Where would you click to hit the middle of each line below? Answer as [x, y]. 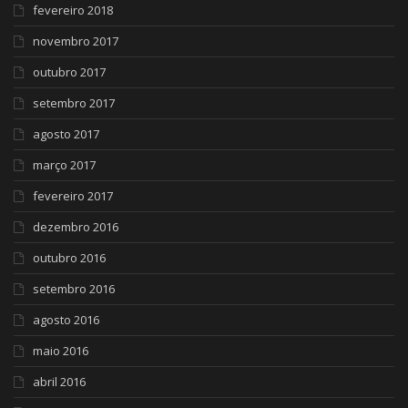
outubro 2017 [69, 72]
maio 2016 [61, 351]
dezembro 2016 [76, 227]
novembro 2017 [76, 41]
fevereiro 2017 [73, 196]
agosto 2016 [66, 320]
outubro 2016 [69, 258]
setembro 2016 [74, 289]
